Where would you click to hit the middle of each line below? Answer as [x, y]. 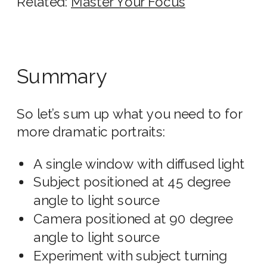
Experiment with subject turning [130, 256]
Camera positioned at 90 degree [133, 219]
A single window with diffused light [139, 164]
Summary [62, 77]
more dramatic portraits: [91, 133]
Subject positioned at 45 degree [132, 183]
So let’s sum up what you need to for [130, 114]
